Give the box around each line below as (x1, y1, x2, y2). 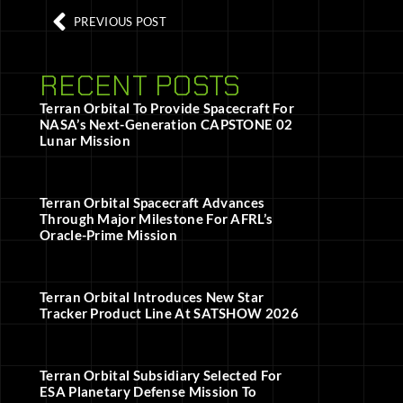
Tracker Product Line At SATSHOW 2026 (40, 305, 299, 322)
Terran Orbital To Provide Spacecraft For (40, 100, 295, 117)
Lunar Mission (40, 132, 130, 149)
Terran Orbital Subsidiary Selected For (40, 367, 282, 384)
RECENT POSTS (40, 67, 241, 105)
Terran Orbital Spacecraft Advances (40, 194, 265, 211)
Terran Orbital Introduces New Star (40, 289, 264, 306)
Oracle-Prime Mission (40, 227, 178, 244)
